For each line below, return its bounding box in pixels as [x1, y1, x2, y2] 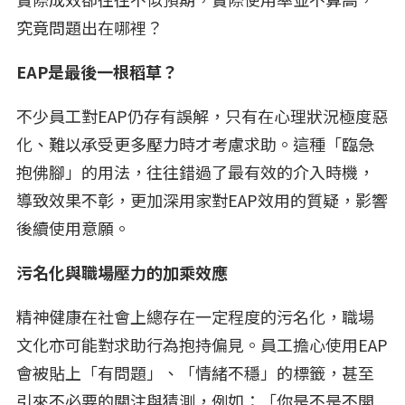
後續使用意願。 [16, 215, 134, 240]
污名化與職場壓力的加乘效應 [16, 259, 231, 284]
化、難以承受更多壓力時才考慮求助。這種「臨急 [16, 131, 374, 155]
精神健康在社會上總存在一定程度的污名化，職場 [16, 304, 374, 328]
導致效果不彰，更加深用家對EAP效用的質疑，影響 [16, 187, 388, 212]
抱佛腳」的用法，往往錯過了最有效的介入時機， [16, 159, 374, 184]
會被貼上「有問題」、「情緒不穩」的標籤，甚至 [16, 360, 374, 384]
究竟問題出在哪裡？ [16, 14, 166, 39]
